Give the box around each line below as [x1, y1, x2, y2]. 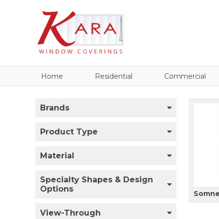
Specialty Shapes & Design [40, 175, 153, 184]
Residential [95, 71, 132, 81]
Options [40, 184, 73, 194]
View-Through [40, 208, 101, 218]
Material [40, 151, 74, 160]
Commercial [164, 71, 206, 81]
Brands [40, 103, 69, 112]
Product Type [40, 127, 98, 136]
